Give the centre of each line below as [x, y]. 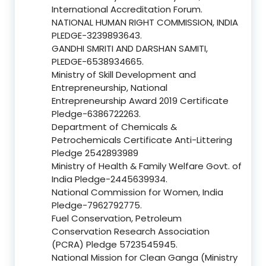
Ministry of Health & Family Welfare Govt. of [147, 166]
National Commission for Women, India [137, 192]
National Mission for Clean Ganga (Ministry [145, 258]
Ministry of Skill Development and [124, 75]
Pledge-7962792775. [97, 205]
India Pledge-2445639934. [110, 179]
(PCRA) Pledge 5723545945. [115, 245]
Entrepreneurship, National [110, 88]
